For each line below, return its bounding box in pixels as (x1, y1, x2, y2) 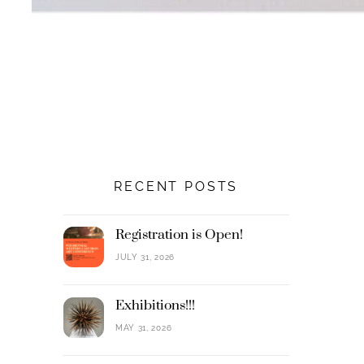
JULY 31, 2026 (115, 253, 175, 262)
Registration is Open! (115, 225, 243, 244)
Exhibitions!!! (115, 296, 195, 314)
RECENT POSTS (114, 179, 239, 195)
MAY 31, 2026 (115, 323, 172, 332)
